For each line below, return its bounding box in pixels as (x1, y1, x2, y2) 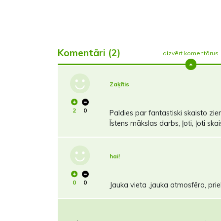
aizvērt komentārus (163, 49, 219, 57)
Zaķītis (109, 80, 129, 88)
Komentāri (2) (58, 47, 120, 59)
